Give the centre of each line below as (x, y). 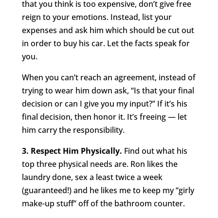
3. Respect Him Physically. (72, 151)
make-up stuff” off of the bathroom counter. (103, 204)
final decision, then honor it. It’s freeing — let (104, 117)
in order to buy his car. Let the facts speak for (106, 44)
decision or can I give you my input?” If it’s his (104, 104)
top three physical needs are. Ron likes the (100, 164)
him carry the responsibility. (73, 130)
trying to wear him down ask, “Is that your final (108, 91)
